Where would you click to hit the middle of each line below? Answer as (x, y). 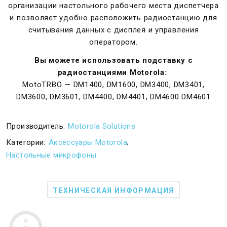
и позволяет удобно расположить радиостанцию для (113, 18)
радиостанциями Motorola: (113, 72)
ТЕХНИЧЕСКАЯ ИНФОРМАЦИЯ (113, 191)
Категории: (26, 143)
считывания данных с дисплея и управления (113, 30)
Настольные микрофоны (51, 155)
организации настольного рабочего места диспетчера (113, 6)
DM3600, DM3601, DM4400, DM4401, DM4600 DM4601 (113, 97)
